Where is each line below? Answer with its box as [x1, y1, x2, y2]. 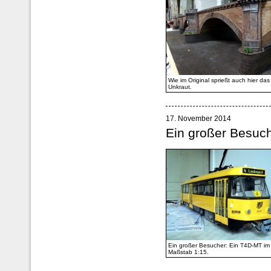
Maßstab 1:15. [168, 249, 209, 256]
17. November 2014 [166, 114, 232, 123]
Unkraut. [168, 83, 192, 90]
